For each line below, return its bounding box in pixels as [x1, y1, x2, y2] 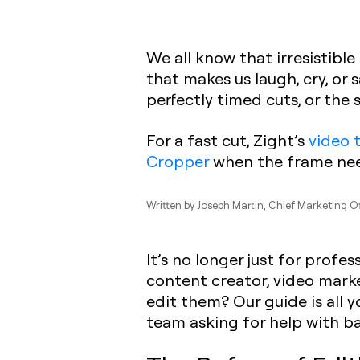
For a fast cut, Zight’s [146, 129, 309, 150]
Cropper [146, 150, 209, 171]
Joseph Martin [197, 198, 264, 211]
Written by [146, 198, 197, 211]
